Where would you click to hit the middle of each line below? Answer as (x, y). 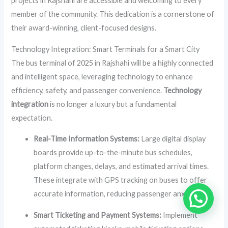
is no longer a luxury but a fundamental (113, 104)
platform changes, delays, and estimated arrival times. (121, 166)
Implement (180, 215)
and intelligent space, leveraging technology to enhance (102, 76)
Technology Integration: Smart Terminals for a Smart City (106, 49)
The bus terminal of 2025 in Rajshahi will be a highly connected (112, 63)
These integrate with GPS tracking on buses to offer (121, 180)
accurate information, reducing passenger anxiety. (116, 194)
